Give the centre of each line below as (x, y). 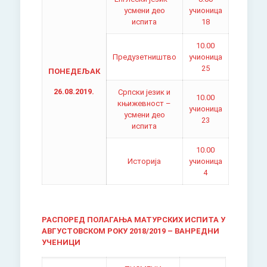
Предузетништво (144, 57)
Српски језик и (145, 92)
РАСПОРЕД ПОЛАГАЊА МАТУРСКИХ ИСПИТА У (133, 220)
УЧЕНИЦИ (61, 242)
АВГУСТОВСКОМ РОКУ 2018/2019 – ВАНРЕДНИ (130, 231)
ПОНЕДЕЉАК (74, 71)
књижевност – (145, 103)
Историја (145, 161)
